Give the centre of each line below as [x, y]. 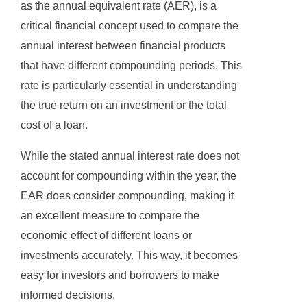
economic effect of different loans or [106, 236]
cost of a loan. [54, 125]
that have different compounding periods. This [131, 66]
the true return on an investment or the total [124, 106]
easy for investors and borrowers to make [120, 275]
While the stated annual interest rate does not [130, 156]
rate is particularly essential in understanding [129, 86]
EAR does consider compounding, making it [127, 196]
